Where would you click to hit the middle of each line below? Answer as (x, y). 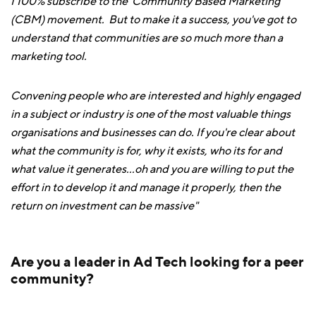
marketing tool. (49, 56)
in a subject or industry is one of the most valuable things (151, 114)
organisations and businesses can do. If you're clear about (153, 133)
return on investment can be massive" (104, 206)
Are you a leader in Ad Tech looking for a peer (157, 261)
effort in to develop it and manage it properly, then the (146, 188)
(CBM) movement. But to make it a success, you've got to (153, 20)
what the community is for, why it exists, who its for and (146, 151)
